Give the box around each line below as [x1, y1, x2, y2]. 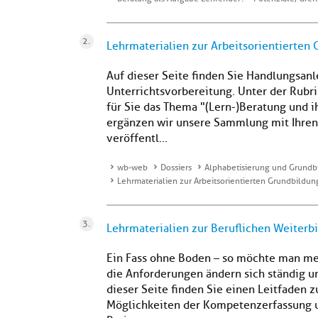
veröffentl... [106, 131, 168, 146]
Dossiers [160, 162, 192, 173]
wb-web [117, 162, 148, 173]
